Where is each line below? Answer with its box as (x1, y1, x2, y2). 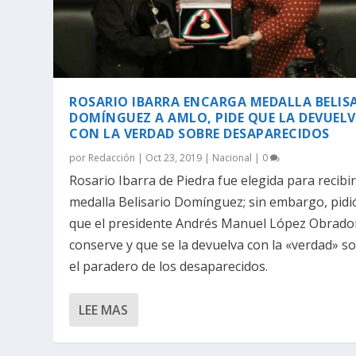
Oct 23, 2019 (145, 150, 203, 164)
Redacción (88, 150, 136, 164)
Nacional (212, 150, 253, 164)
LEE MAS (79, 300, 129, 319)
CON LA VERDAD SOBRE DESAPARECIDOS (69, 124, 330, 142)
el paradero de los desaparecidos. (69, 257, 269, 275)
